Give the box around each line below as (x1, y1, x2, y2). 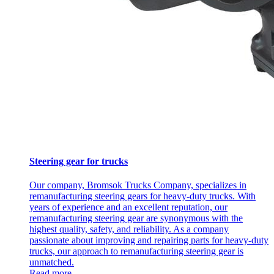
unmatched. (29, 256, 74, 267)
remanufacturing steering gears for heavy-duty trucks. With (29, 190, 256, 201)
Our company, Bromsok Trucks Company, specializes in (29, 179, 246, 190)
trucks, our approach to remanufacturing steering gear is (29, 245, 243, 256)
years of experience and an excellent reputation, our (29, 201, 228, 212)
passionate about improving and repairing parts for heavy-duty (29, 234, 268, 245)
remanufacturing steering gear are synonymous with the (29, 212, 243, 223)
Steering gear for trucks (29, 155, 128, 166)
